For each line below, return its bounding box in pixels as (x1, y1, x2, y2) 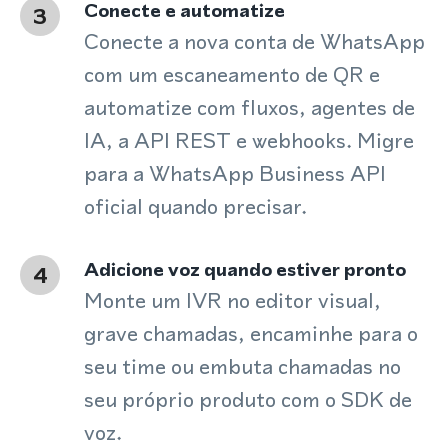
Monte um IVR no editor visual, (84, 286, 381, 315)
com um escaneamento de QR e (84, 60, 380, 89)
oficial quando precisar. (84, 192, 307, 221)
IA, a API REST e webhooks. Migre (84, 126, 414, 155)
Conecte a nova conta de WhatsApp (84, 27, 425, 56)
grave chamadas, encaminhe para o (84, 319, 418, 348)
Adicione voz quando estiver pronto (84, 256, 406, 283)
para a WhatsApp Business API (84, 159, 386, 188)
